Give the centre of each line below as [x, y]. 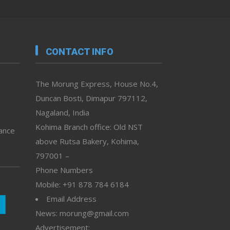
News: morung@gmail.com [82, 213]
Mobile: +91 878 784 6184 [82, 185]
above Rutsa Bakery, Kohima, [87, 141]
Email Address [71, 199]
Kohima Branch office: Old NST [89, 127]
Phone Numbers [64, 170]
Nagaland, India [62, 113]
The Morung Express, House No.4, [97, 84]
